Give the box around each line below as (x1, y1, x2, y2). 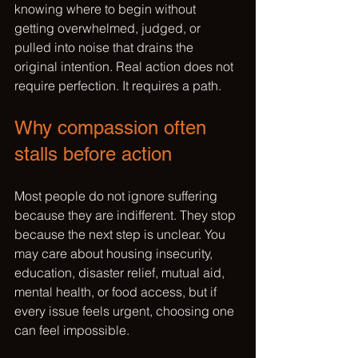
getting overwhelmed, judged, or (14, 20, 204, 36)
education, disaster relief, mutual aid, (14, 265, 228, 280)
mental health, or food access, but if (14, 284, 220, 300)
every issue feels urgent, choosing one (14, 303, 237, 319)
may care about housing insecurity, (14, 245, 216, 261)
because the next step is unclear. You (14, 226, 229, 242)
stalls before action (14, 143, 172, 165)
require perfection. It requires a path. (14, 78, 221, 93)
